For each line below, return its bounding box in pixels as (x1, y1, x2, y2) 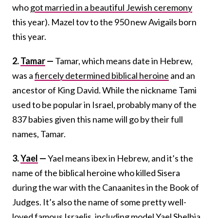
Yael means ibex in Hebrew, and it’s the (48, 152, 193, 163)
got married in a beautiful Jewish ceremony (30, 1, 192, 13)
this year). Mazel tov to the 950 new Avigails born (12, 16, 197, 27)
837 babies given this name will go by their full (12, 113, 183, 125)
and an (169, 70, 195, 81)
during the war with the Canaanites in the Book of (12, 182, 199, 193)
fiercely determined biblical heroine (35, 70, 169, 81)
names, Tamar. (12, 128, 66, 139)
